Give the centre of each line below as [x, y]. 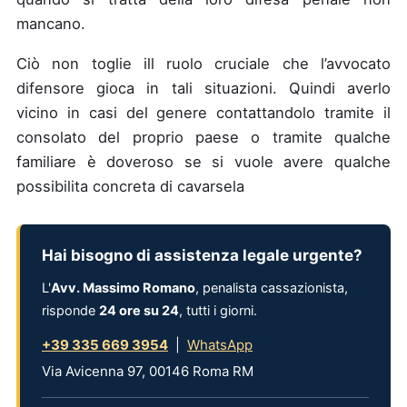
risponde [70, 310]
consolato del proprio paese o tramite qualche [203, 137]
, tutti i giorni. [218, 310]
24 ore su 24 [139, 310]
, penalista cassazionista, [272, 288]
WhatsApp [220, 344]
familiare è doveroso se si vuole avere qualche [203, 161]
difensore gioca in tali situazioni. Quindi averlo [203, 88]
